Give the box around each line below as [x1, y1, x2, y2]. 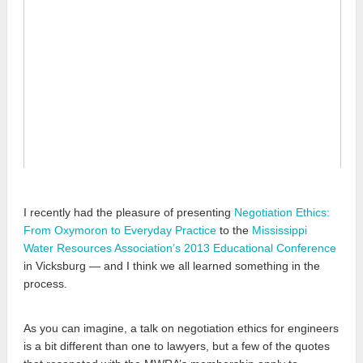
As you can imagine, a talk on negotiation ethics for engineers [23, 321, 339, 335]
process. [23, 276, 67, 290]
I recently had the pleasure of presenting [23, 205, 234, 219]
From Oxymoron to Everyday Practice [23, 223, 216, 237]
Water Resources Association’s [23, 241, 181, 254]
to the [216, 223, 252, 237]
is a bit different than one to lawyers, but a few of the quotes [23, 339, 330, 352]
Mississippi [252, 223, 307, 237]
